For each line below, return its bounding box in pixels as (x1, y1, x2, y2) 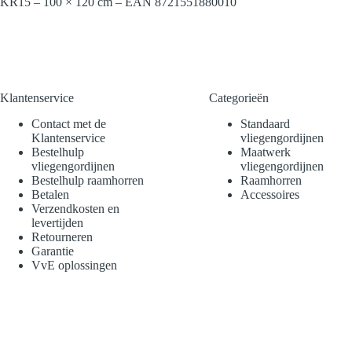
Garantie (31, 244, 74, 258)
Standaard (240, 116, 290, 130)
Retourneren (31, 229, 93, 244)
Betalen (31, 187, 69, 201)
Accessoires (240, 187, 299, 201)
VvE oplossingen (31, 258, 117, 272)
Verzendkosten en (31, 201, 119, 215)
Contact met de (31, 116, 106, 130)
